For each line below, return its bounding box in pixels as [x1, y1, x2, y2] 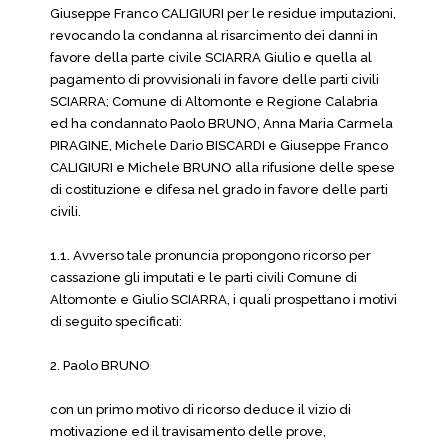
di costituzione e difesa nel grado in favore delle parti [50, 182, 388, 197]
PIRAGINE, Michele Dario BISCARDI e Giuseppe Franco [50, 138, 388, 153]
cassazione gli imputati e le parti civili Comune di [50, 270, 357, 285]
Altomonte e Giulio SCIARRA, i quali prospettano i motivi [50, 292, 397, 307]
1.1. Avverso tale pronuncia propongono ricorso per [50, 248, 371, 263]
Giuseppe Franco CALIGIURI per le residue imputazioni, [50, 6, 396, 21]
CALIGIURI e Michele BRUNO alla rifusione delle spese [50, 160, 395, 175]
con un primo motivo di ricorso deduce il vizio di [50, 402, 351, 417]
